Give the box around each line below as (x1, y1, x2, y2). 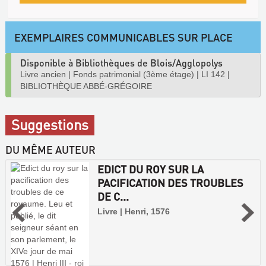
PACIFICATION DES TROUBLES (97, 176, 243, 189)
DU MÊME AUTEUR (5, 142, 96, 156)
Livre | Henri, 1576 (97, 207, 170, 216)
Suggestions (11, 115, 88, 134)
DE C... (97, 189, 129, 203)
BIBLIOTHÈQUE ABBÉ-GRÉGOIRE (20, 81, 152, 91)
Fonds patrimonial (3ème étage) (73, 69, 194, 79)
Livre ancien (20, 69, 66, 79)
